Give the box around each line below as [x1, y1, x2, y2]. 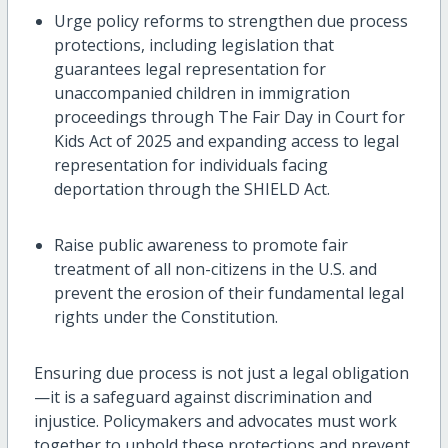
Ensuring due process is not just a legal [33, 362, 332, 385]
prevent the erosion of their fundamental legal [53, 282, 404, 305]
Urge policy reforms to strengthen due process [53, 10, 408, 33]
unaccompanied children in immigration [53, 82, 350, 105]
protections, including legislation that [53, 34, 334, 57]
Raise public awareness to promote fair [53, 234, 348, 257]
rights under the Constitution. [53, 306, 278, 329]
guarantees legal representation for [53, 58, 326, 81]
